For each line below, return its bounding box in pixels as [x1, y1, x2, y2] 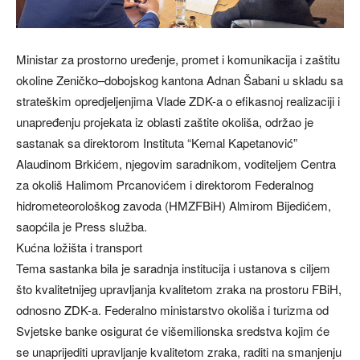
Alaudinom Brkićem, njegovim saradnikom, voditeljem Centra [16, 155, 336, 173]
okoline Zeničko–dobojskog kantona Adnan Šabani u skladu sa [16, 72, 343, 89]
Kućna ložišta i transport [16, 239, 142, 256]
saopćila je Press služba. [16, 218, 147, 235]
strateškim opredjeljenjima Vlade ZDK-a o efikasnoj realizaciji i [16, 92, 340, 110]
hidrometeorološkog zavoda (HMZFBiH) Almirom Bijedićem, [16, 197, 331, 215]
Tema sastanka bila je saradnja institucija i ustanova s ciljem [16, 260, 330, 277]
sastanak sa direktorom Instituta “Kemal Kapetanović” [16, 134, 297, 152]
